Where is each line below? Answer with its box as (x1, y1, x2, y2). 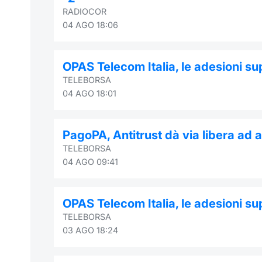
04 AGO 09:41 (63, 156, 118, 167)
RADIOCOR (63, 6, 106, 16)
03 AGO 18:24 (63, 225, 118, 235)
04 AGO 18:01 (63, 88, 116, 98)
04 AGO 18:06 (63, 19, 118, 30)
